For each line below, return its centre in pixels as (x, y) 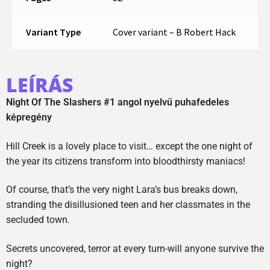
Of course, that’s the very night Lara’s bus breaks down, (122, 190)
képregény (29, 117)
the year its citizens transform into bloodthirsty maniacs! (126, 161)
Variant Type (53, 32)
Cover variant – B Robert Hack (174, 32)
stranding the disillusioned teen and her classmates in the (128, 205)
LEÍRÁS (39, 84)
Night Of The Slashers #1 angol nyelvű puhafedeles (118, 102)
